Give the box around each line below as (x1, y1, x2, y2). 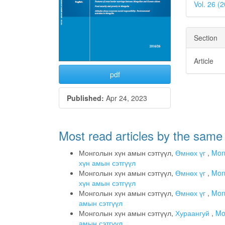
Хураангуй (175, 207, 211, 218)
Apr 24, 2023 (104, 92, 147, 103)
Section (194, 33, 218, 43)
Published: (67, 92, 104, 103)
